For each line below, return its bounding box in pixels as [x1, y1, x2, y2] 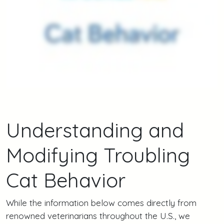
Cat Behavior [6, 167, 125, 192]
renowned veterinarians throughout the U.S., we [6, 210, 190, 221]
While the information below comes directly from [6, 197, 196, 208]
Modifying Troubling [6, 142, 190, 167]
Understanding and [6, 117, 184, 142]
